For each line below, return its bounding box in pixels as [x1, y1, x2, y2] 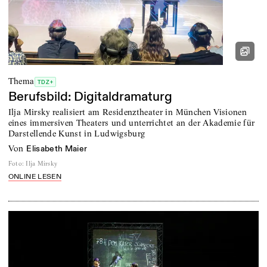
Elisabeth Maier [26, 144, 88, 154]
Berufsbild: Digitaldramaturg [8, 88, 172, 105]
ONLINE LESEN [8, 172, 61, 182]
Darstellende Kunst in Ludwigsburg [8, 128, 145, 139]
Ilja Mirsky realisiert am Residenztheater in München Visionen [8, 107, 247, 118]
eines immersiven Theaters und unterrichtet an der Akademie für [8, 117, 255, 129]
